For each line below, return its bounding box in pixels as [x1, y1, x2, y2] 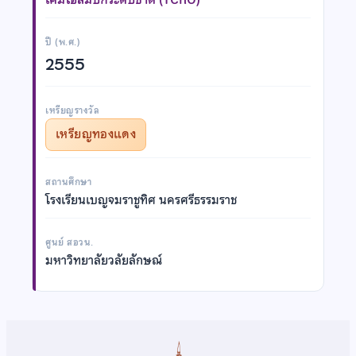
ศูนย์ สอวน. [45, 234, 94, 250]
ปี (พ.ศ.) [45, 34, 81, 49]
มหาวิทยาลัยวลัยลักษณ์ [45, 250, 162, 270]
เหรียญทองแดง [56, 124, 137, 144]
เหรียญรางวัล [45, 103, 100, 118]
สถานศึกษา [45, 174, 92, 189]
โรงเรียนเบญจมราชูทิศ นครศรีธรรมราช [45, 190, 237, 210]
